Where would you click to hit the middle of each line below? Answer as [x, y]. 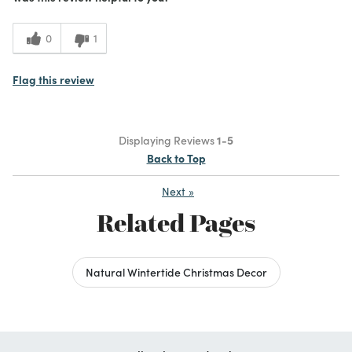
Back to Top [176, 158]
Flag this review [53, 79]
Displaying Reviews [168, 139]
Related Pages [176, 223]
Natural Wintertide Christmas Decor [176, 271]
